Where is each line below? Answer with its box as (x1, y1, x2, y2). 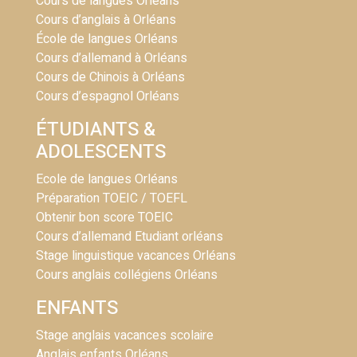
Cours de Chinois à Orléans (36, 67, 185, 87)
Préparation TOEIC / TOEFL (36, 188, 187, 208)
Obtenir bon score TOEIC (36, 207, 173, 227)
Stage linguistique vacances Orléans (36, 245, 236, 265)
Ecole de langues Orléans (36, 169, 178, 189)
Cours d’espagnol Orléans (36, 86, 179, 106)
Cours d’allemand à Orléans (36, 48, 187, 68)
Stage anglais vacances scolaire (36, 325, 214, 345)
